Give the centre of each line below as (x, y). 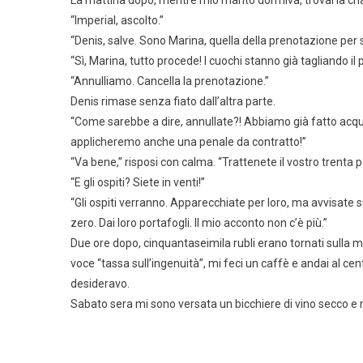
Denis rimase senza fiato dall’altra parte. (173, 101)
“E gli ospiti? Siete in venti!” (138, 182)
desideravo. (100, 284)
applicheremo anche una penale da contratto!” (188, 142)
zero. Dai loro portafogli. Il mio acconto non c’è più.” (199, 223)
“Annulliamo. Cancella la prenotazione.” (170, 81)
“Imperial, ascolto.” (117, 20)
